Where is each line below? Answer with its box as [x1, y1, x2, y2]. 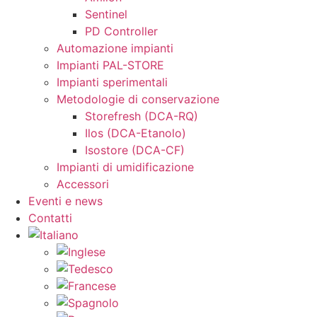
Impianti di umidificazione [57, 160, 194, 174]
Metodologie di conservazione [57, 92, 219, 106]
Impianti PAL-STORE [57, 58, 164, 72]
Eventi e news [28, 194, 103, 208]
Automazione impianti [57, 41, 173, 55]
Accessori [57, 177, 109, 191]
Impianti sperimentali [57, 75, 168, 89]
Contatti [28, 211, 72, 225]
